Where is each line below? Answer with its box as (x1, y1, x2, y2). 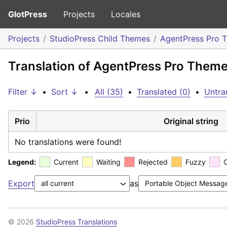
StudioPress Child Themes (50, 33, 150, 44)
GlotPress (8, 9, 47, 19)
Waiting (96, 157, 121, 166)
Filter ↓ (8, 87, 37, 97)
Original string (163, 116, 218, 126)
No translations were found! (15, 136, 121, 147)
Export (8, 178, 34, 188)
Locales (111, 9, 140, 19)
